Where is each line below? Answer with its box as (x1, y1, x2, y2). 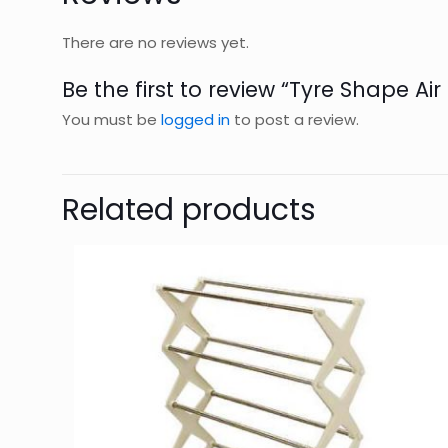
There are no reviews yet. (62, 32, 249, 53)
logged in (161, 109, 230, 130)
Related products (62, 189, 316, 231)
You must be (62, 109, 161, 130)
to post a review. (230, 109, 359, 130)
